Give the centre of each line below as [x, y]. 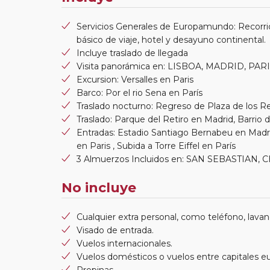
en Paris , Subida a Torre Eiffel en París [156, 146]
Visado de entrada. [115, 230]
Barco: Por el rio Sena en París [140, 93]
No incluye [99, 187]
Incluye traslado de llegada [132, 53]
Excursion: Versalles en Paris [135, 79]
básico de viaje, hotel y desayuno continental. [171, 39]
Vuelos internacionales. [124, 243]
